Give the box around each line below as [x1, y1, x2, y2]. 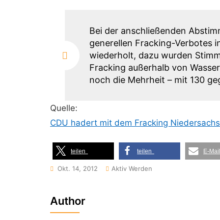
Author [50, 194, 85, 207]
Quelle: [50, 103, 78, 113]
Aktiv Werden [111, 165, 152, 172]
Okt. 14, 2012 [57, 165, 98, 172]
